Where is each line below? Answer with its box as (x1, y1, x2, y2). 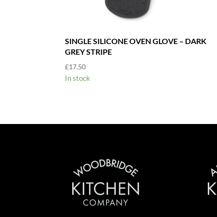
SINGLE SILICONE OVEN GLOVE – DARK (65, 36, 207, 46)
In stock (65, 73, 91, 82)
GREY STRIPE (65, 46, 112, 56)
